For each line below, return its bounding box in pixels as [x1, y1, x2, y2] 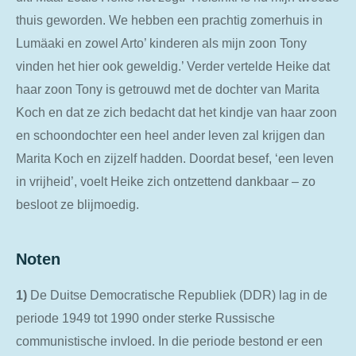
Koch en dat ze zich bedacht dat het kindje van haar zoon [16, 105, 337, 120]
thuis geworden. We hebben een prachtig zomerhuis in [16, 13, 323, 28]
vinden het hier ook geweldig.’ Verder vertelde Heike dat [16, 59, 330, 74]
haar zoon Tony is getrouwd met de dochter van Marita [16, 82, 319, 97]
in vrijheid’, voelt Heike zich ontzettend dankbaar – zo [16, 174, 315, 189]
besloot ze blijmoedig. [16, 197, 139, 212]
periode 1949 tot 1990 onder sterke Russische [16, 310, 275, 325]
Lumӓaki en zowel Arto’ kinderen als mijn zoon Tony [16, 36, 307, 51]
